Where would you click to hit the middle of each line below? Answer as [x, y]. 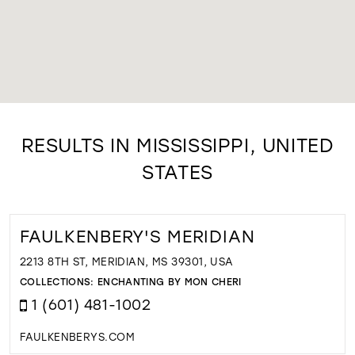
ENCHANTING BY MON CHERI [170, 281]
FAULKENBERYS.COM [77, 337]
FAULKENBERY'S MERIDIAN [137, 236]
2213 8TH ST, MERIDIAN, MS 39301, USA [126, 261]
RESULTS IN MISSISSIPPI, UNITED [177, 145]
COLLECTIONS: [59, 281]
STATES [177, 172]
